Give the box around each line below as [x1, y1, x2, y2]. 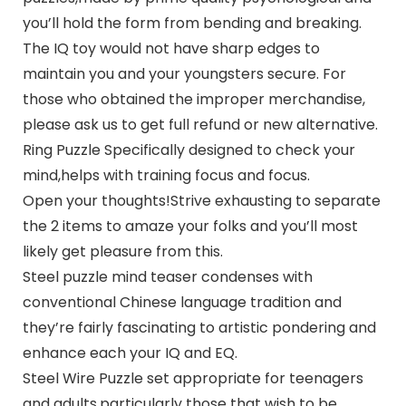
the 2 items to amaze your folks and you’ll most [22, 216, 358, 237]
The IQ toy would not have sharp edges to [22, 38, 320, 60]
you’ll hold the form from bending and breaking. [22, 13, 362, 34]
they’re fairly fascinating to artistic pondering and [22, 317, 376, 339]
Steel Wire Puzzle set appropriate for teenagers [22, 368, 363, 390]
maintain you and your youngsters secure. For [22, 63, 346, 85]
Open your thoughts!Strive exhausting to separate [22, 190, 381, 212]
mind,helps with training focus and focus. [22, 165, 310, 187]
